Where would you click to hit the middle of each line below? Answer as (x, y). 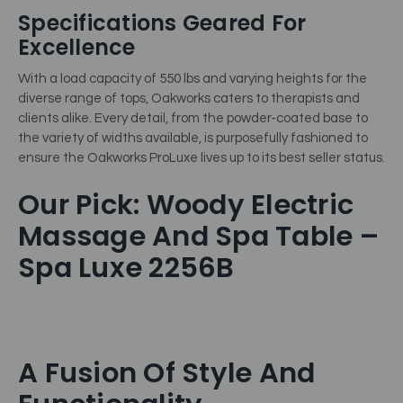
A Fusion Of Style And (167, 373)
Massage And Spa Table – (198, 236)
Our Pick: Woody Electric (186, 204)
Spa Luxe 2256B (126, 267)
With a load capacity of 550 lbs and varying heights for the (193, 79)
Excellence (77, 48)
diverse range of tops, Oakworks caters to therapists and (189, 99)
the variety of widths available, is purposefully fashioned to (193, 139)
